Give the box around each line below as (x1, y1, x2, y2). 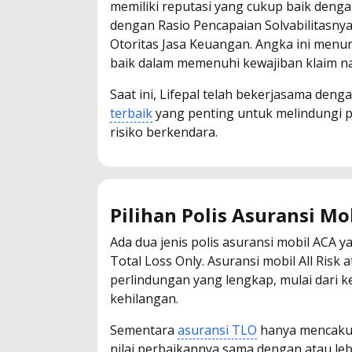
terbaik (110, 104, 152, 122)
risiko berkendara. (110, 123, 218, 141)
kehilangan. (110, 289, 178, 307)
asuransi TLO (178, 321, 257, 339)
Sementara (110, 321, 178, 339)
